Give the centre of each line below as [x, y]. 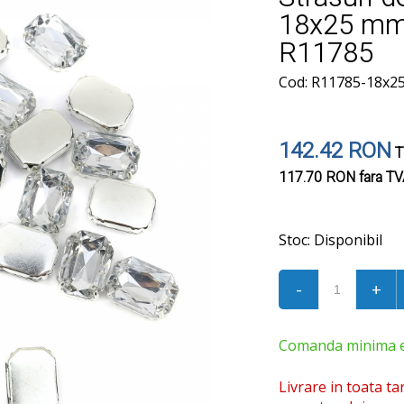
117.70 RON [317, 178]
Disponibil [346, 240]
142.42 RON [335, 151]
